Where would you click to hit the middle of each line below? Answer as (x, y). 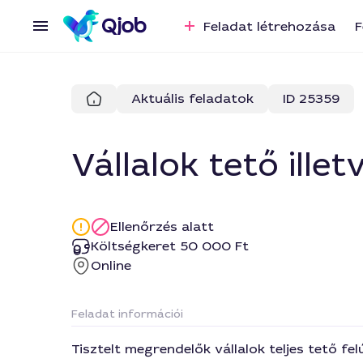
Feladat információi (127, 314)
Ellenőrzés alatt (162, 226)
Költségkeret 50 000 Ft (170, 246)
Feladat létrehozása (267, 26)
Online (111, 265)
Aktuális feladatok (192, 98)
